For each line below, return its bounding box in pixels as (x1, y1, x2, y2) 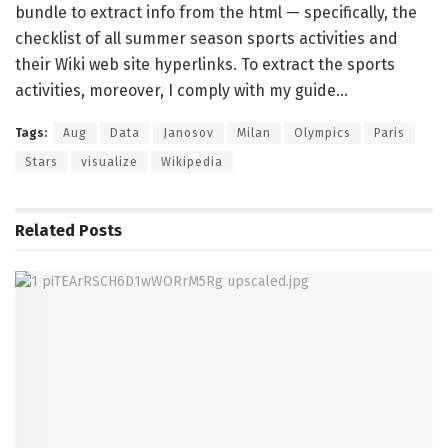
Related (15, 220, 75, 240)
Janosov (163, 125, 214, 140)
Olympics (294, 125, 351, 140)
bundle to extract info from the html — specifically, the (15, 2, 417, 22)
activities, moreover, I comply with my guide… (15, 80, 348, 100)
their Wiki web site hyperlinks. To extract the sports (15, 54, 395, 74)
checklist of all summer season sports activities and (15, 28, 398, 48)
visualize (81, 154, 138, 169)
